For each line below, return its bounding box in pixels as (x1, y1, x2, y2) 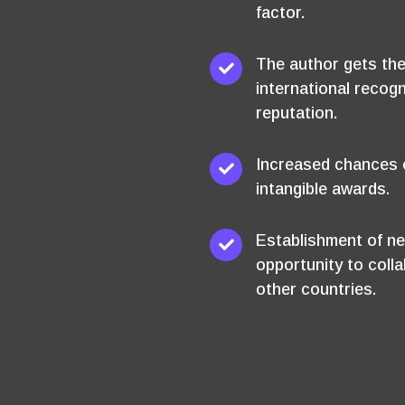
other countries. (256, 280, 376, 298)
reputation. (256, 104, 337, 122)
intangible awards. (256, 180, 390, 198)
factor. (256, 4, 305, 22)
